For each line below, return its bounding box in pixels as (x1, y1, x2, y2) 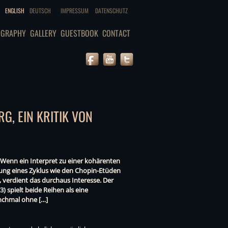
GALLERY (30, 27, 56, 39)
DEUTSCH (30, 6, 51, 15)
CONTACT (102, 27, 130, 39)
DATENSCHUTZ (95, 6, 128, 15)
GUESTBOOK (61, 27, 98, 39)
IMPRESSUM (61, 6, 89, 15)
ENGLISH (5, 6, 24, 15)
